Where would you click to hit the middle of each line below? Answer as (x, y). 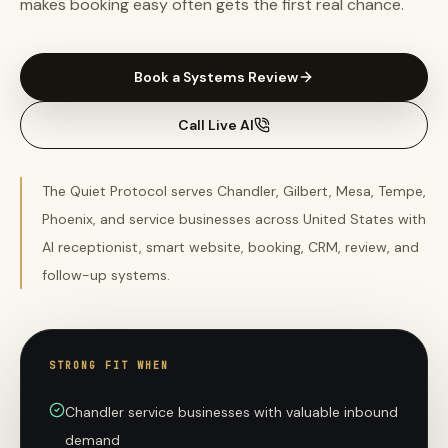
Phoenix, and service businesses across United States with (234, 219)
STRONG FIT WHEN (109, 365)
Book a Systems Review (216, 77)
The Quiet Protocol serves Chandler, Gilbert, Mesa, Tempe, (234, 191)
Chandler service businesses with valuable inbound (231, 412)
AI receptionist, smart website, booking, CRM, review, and (230, 247)
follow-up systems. (106, 275)
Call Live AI (216, 125)
